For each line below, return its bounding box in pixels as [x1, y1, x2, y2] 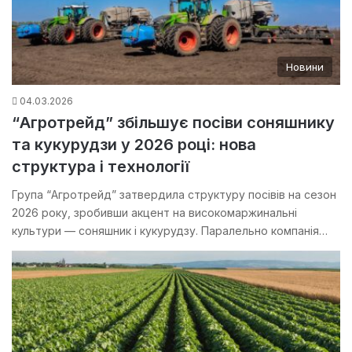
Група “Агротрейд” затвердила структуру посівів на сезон [12, 187, 336, 201]
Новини [286, 60, 324, 73]
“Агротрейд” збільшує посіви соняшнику [12, 112, 335, 132]
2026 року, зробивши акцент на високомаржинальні [12, 205, 297, 219]
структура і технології [12, 156, 189, 176]
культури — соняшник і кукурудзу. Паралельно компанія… [12, 223, 328, 237]
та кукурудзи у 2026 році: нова [12, 134, 256, 154]
